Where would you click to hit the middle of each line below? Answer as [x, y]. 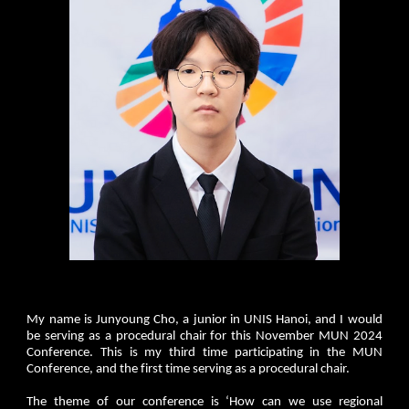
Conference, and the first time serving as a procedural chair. [190, 369]
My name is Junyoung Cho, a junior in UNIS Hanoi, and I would [204, 320]
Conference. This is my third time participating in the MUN [204, 352]
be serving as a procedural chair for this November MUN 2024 [204, 336]
